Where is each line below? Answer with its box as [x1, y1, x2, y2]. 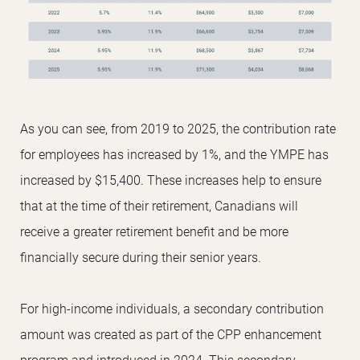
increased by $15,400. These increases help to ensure [20, 170, 321, 188]
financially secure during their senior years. [20, 247, 261, 265]
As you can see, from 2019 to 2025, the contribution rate [20, 119, 336, 137]
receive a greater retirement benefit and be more [20, 222, 288, 239]
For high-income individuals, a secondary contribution [20, 299, 324, 317]
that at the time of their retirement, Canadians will [20, 196, 298, 214]
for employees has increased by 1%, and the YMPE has [20, 145, 329, 162]
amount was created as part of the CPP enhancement [20, 325, 321, 342]
